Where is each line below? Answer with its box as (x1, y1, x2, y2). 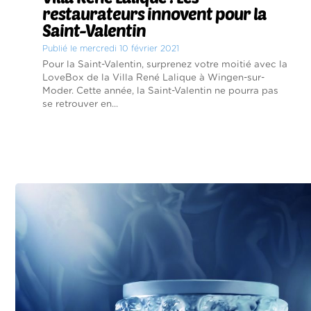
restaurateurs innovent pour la (42, 3, 267, 24)
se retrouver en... (42, 99, 118, 109)
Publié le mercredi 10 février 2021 (42, 44, 179, 53)
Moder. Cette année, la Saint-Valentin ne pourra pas (42, 85, 278, 96)
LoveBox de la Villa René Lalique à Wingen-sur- (42, 72, 264, 83)
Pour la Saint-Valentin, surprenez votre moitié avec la (42, 59, 287, 69)
